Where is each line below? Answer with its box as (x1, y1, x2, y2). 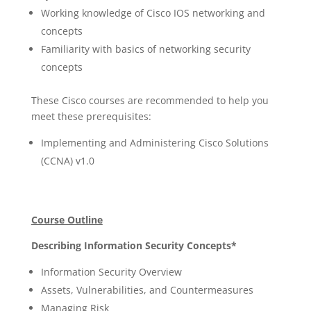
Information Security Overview (40, 265, 182, 278)
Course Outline (31, 213, 103, 226)
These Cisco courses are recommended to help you (31, 94, 269, 107)
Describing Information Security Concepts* (31, 239, 237, 252)
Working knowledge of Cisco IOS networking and (40, 6, 265, 19)
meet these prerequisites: (31, 110, 151, 123)
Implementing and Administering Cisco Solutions (40, 136, 269, 149)
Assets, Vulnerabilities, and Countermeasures (40, 283, 253, 296)
